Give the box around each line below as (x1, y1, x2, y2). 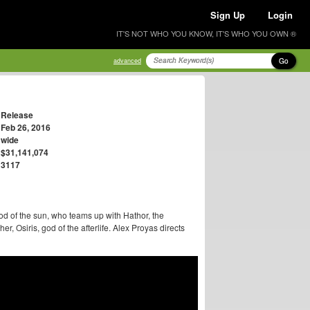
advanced (113, 56, 141, 65)
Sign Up (210, 8, 245, 21)
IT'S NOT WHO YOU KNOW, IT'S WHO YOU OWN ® (116, 28, 296, 39)
